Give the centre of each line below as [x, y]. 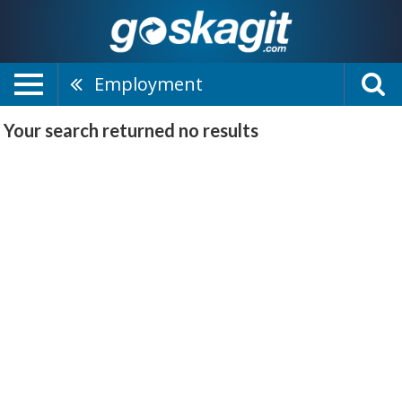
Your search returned [91, 130]
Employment [149, 84]
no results [218, 130]
